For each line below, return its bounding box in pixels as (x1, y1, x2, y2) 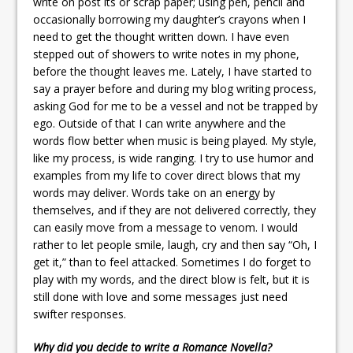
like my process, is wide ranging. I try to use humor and (33, 150, 314, 165)
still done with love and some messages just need (33, 288, 288, 304)
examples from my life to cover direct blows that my (33, 167, 301, 183)
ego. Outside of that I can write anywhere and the (33, 115, 287, 131)
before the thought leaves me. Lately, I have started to (33, 63, 313, 79)
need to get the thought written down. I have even (33, 28, 290, 44)
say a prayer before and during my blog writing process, (33, 80, 318, 96)
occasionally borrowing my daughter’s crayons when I (33, 11, 307, 27)
